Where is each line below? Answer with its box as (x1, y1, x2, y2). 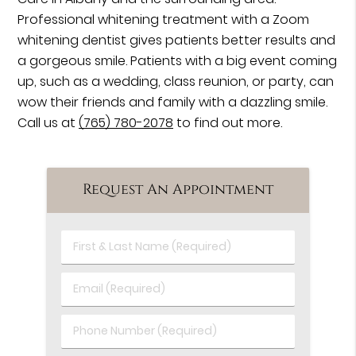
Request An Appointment (83, 180, 273, 199)
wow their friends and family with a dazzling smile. (17, 93, 328, 112)
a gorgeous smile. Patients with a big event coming (17, 52, 338, 71)
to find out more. (173, 114, 283, 133)
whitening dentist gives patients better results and (17, 31, 336, 50)
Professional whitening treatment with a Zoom (17, 10, 310, 29)
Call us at (17, 114, 79, 133)
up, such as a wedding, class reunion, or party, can (17, 72, 335, 91)
